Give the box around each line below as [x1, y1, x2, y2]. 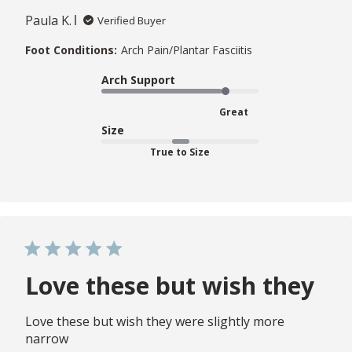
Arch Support [101, 71, 175, 87]
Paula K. [25, 11, 71, 29]
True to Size [150, 145, 210, 159]
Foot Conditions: [25, 42, 117, 57]
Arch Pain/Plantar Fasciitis [121, 42, 252, 57]
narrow [25, 329, 68, 347]
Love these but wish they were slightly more [25, 312, 284, 330]
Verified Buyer [97, 13, 166, 27]
